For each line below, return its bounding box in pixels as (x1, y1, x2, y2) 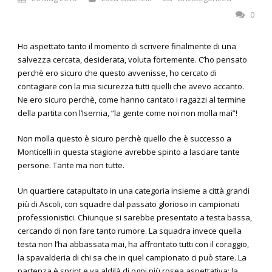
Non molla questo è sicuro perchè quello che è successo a (18, 133, 231, 144)
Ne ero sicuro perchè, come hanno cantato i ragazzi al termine (18, 94, 246, 106)
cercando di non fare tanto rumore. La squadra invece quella (18, 225, 242, 237)
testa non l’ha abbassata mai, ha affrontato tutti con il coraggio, (18, 239, 249, 250)
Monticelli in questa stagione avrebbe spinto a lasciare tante (18, 146, 240, 158)
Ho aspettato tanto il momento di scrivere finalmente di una (18, 41, 236, 52)
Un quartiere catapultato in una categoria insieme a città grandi (18, 185, 250, 197)
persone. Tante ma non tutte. (18, 160, 124, 171)
